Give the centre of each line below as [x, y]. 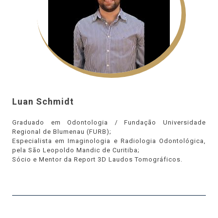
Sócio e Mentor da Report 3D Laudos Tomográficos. [97, 159]
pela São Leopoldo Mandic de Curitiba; [76, 150]
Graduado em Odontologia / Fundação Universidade [109, 122]
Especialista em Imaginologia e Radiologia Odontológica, [109, 141]
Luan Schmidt [43, 101]
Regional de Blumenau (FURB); [62, 132]
